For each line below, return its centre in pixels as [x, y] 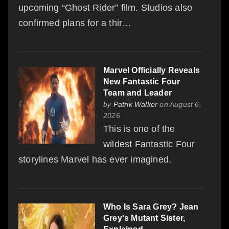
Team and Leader [138, 93]
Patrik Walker [135, 104]
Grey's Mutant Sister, [144, 218]
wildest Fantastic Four [149, 144]
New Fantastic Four [142, 81]
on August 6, [179, 104]
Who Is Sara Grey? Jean [151, 207]
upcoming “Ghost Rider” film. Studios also [106, 7]
